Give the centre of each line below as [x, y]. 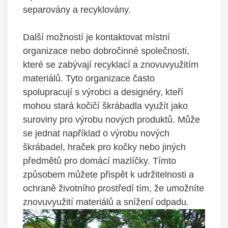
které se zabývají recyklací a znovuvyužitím [111, 64]
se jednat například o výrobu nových [96, 133]
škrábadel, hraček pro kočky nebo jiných [104, 147]
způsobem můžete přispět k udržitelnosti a [108, 174]
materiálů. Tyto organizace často [89, 78]
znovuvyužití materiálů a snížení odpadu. [106, 202]
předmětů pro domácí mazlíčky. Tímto [99, 161]
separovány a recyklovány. [77, 9]
